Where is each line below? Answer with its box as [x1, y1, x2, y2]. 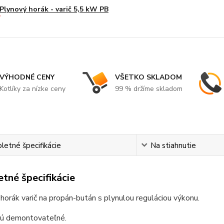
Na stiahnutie [150, 140, 196, 150]
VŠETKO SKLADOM [114, 72, 182, 82]
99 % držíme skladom [114, 83, 182, 93]
